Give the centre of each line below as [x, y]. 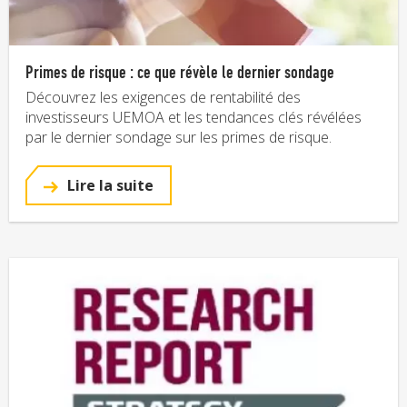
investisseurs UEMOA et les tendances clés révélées [194, 118]
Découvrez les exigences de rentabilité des [163, 98]
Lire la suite [109, 186]
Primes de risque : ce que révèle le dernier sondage [180, 72]
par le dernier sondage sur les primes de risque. [179, 138]
